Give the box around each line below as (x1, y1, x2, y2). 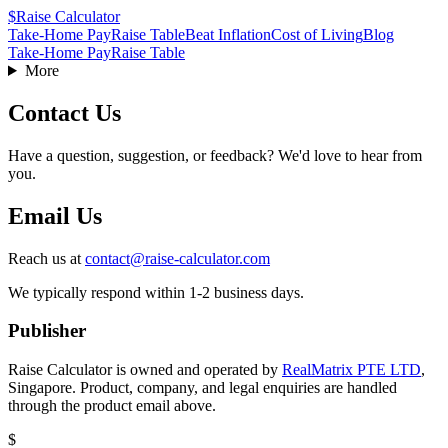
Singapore (8, 379, 72, 397)
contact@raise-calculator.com (85, 249, 270, 267)
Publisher (8, 320, 86, 342)
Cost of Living (271, 26, 363, 43)
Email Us (8, 202, 102, 229)
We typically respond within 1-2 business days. (8, 283, 304, 301)
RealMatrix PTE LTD (282, 361, 421, 379)
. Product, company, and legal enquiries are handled (72, 379, 397, 397)
